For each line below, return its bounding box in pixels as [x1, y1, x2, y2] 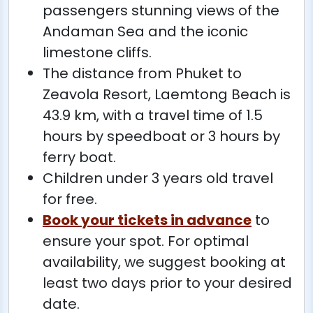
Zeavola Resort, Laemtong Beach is [43, 85, 291, 104]
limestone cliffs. [43, 43, 152, 62]
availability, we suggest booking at [43, 252, 286, 272]
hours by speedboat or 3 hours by [43, 126, 280, 146]
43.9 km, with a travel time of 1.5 [43, 105, 263, 125]
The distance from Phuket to [43, 64, 242, 83]
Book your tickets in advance [43, 210, 252, 230]
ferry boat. [43, 147, 116, 167]
